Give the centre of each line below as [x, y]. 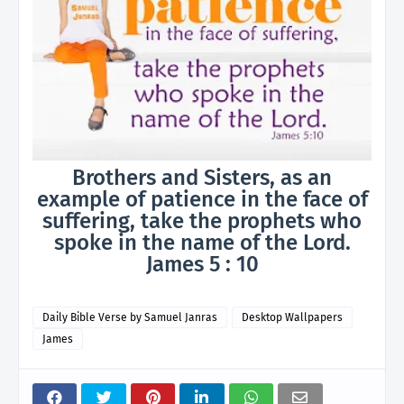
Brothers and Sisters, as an [202, 178]
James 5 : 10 [202, 265]
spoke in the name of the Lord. [202, 243]
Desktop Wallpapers [292, 318]
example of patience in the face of [202, 200]
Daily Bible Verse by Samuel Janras [130, 318]
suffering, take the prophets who [202, 221]
